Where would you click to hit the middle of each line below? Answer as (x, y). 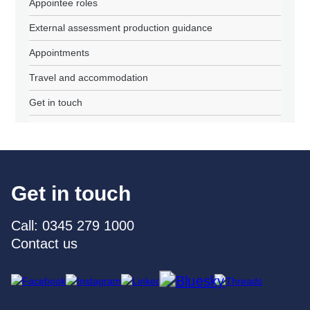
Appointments (60, 53)
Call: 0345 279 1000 (73, 226)
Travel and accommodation (89, 78)
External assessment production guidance (121, 28)
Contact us (44, 244)
